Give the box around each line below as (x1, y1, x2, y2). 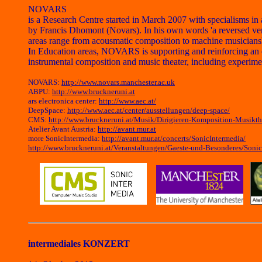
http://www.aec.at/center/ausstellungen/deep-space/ (67, 106, 230, 115)
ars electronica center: (28, 96, 99, 105)
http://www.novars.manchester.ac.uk (61, 78, 175, 87)
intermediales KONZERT (28, 239, 130, 249)
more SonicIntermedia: (28, 134, 102, 143)
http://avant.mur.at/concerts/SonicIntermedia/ (102, 134, 246, 143)
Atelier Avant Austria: (28, 125, 98, 133)
